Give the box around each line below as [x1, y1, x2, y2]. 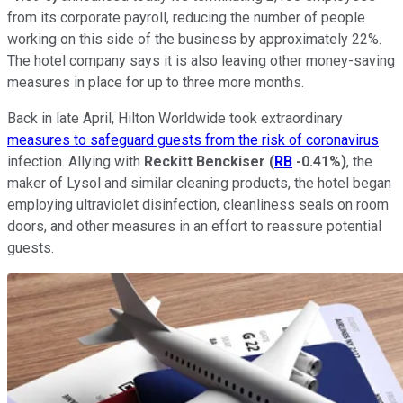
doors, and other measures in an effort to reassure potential [7, 217, 381, 235]
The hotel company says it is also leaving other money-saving [7, 51, 395, 69]
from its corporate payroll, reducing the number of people [7, 8, 365, 26]
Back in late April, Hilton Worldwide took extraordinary [7, 109, 343, 127]
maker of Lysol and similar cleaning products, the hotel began [7, 174, 391, 192]
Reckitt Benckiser [144, 152, 265, 170]
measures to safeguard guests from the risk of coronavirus [7, 130, 379, 148]
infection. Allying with [7, 152, 144, 170]
